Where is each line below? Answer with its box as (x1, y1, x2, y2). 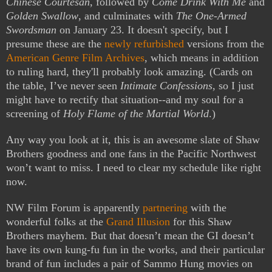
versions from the (184, 38, 264, 50)
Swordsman (6, 24, 56, 36)
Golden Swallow (6, 10, 78, 22)
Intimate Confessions (120, 80, 212, 92)
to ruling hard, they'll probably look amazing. (6, 66, 209, 78)
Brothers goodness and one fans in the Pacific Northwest (6, 148, 256, 160)
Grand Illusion (106, 216, 170, 228)
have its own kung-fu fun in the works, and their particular (6, 243, 265, 256)
